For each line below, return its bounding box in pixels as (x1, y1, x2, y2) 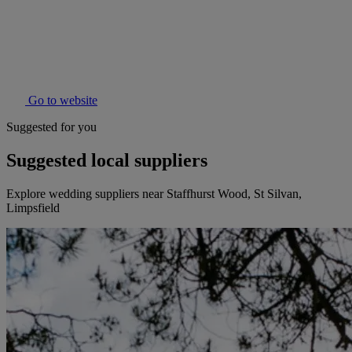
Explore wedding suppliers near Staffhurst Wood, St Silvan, (6, 187, 302, 201)
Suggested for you (6, 120, 97, 134)
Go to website (25, 93, 97, 108)
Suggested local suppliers (6, 150, 207, 171)
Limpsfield (6, 201, 60, 215)
